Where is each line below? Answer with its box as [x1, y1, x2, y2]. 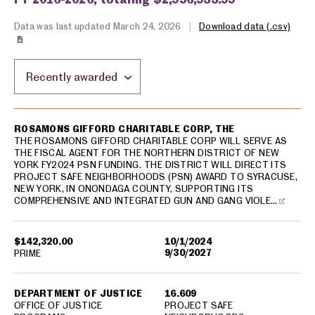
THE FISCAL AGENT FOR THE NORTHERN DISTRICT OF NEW [14, 147, 280, 158]
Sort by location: [14, 58, 105, 75]
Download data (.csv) [199, 20, 290, 32]
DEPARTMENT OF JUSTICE [14, 288, 143, 299]
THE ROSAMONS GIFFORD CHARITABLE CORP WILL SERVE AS [14, 135, 288, 146]
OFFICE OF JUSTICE [14, 300, 103, 311]
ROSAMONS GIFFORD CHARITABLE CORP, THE [14, 123, 235, 134]
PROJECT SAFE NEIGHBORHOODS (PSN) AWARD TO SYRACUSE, [14, 171, 297, 182]
